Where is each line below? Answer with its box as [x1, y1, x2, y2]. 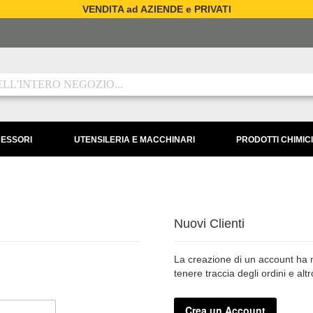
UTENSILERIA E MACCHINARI [73, 134, 195, 145]
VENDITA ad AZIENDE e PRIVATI [82, 3, 231, 15]
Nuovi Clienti [173, 216, 245, 231]
